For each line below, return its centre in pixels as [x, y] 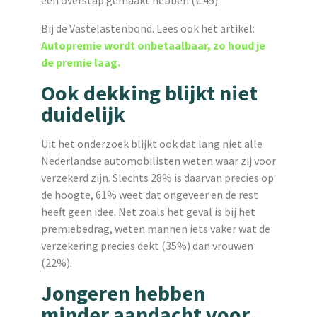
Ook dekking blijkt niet [149, 92]
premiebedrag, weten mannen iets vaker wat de [155, 228]
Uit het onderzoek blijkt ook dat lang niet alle [151, 143]
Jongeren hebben [123, 293]
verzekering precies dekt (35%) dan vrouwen [147, 245]
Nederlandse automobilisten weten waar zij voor [158, 160]
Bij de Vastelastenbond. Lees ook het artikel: [148, 28]
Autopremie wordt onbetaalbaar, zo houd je [153, 45]
